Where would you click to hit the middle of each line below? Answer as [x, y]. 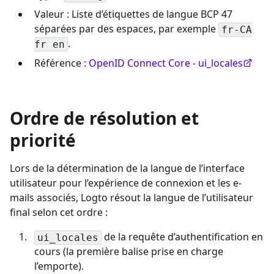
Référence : [61, 63]
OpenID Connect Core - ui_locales [166, 63]
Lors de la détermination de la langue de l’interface [127, 168]
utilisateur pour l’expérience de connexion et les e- [126, 183]
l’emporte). [59, 266]
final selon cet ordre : [59, 212]
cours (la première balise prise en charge [129, 251]
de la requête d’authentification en [182, 236]
